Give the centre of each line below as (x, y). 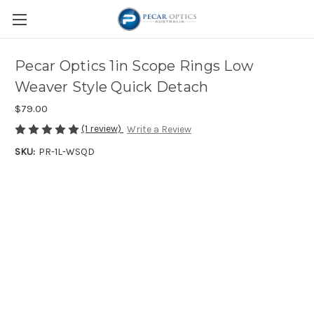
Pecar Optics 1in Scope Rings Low (134, 66)
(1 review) (102, 129)
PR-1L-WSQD (66, 152)
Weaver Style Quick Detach (112, 87)
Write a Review (159, 130)
